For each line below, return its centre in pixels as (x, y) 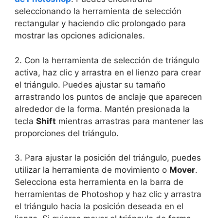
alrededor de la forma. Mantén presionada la (102, 109)
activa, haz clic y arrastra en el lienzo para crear (108, 72)
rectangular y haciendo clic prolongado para (100, 23)
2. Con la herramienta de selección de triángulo (107, 60)
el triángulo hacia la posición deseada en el (99, 206)
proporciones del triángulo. (67, 133)
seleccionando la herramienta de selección (98, 11)
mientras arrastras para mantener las (130, 121)
